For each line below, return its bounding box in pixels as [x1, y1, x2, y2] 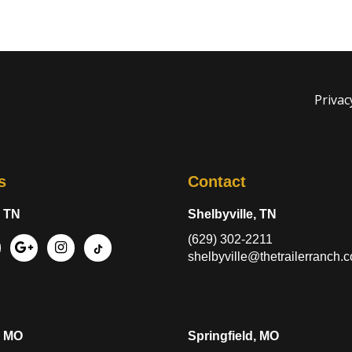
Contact [188, 172, 246, 190]
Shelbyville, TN [188, 207, 277, 221]
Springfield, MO [188, 328, 279, 343]
